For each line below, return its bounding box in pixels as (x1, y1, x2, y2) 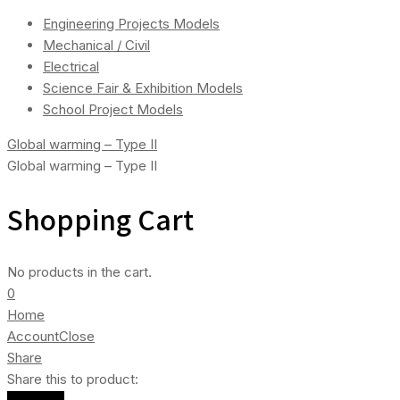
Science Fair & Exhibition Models (43, 79, 243, 96)
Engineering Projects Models (43, 15, 220, 32)
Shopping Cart (7, 199, 194, 238)
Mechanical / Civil (43, 37, 150, 54)
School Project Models (43, 101, 183, 118)
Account (7, 328, 59, 345)
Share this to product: (7, 371, 138, 387)
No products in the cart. (7, 263, 152, 280)
